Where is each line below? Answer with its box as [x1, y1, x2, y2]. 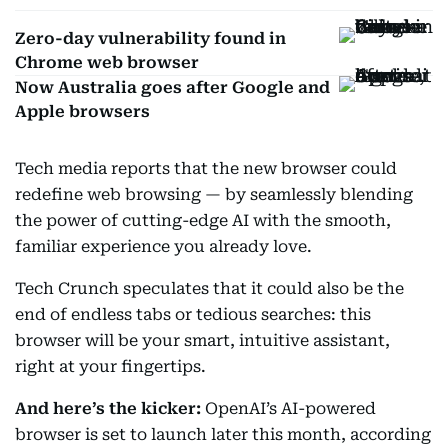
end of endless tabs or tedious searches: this [15, 305, 371, 324]
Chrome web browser [15, 53, 199, 72]
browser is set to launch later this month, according [15, 425, 431, 444]
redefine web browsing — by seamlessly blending [15, 185, 413, 204]
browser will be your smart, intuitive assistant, [15, 331, 390, 350]
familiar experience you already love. [15, 237, 312, 256]
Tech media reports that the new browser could [15, 159, 397, 178]
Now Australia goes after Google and [15, 78, 330, 97]
